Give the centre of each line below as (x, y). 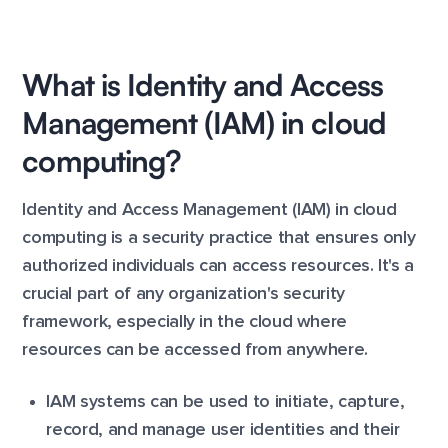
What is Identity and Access (203, 84)
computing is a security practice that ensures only (219, 238)
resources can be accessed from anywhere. (195, 350)
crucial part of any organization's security (183, 294)
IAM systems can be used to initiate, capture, (225, 402)
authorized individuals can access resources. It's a (218, 266)
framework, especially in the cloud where (184, 322)
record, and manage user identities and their (223, 430)
